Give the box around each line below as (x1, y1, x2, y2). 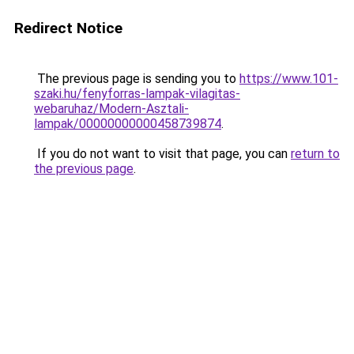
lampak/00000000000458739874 (34, 116, 221, 131)
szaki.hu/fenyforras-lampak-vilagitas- (34, 86, 240, 101)
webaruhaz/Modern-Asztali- (34, 101, 189, 116)
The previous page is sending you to (34, 71, 239, 86)
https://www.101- (239, 71, 338, 86)
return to (291, 146, 340, 161)
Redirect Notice (14, 19, 122, 37)
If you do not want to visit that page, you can (34, 146, 291, 161)
